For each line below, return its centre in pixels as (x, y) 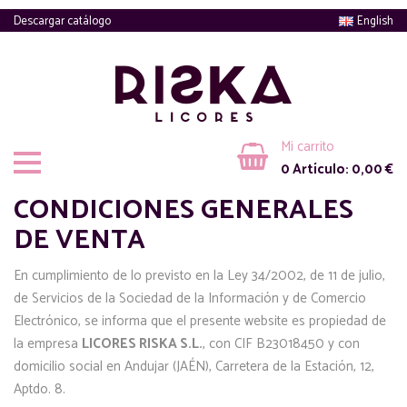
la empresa (48, 344)
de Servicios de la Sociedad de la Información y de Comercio (190, 298)
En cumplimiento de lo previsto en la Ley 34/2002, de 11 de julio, (199, 276)
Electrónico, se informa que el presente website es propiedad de (200, 321)
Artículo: (321, 169)
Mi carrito (308, 147)
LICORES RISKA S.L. (142, 344)
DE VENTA (79, 240)
